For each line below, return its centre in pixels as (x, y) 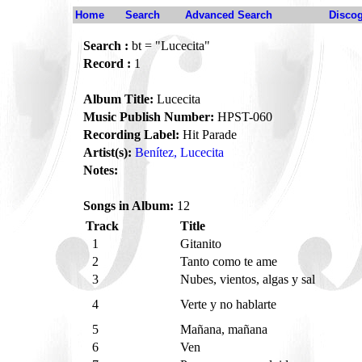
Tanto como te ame (230, 261)
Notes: (101, 170)
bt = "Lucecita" (169, 46)
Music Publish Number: (149, 117)
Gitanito (202, 244)
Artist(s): (107, 152)
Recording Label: (131, 135)
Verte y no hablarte (230, 304)
